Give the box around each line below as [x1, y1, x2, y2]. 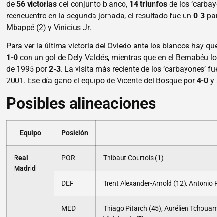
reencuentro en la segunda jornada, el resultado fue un [6, 11, 194, 21]
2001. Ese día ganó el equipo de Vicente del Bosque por [6, 76, 197, 86]
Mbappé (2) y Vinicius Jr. [6, 23, 92, 32]
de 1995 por [6, 64, 49, 74]
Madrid [14, 164, 36, 172]
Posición [62, 128, 89, 137]
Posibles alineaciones [6, 93, 156, 112]
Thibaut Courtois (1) [103, 154, 164, 162]
